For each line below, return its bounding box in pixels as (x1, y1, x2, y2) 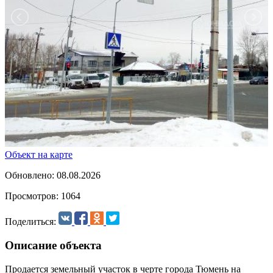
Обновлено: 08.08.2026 (5, 170, 101, 181)
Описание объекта (5, 239, 102, 252)
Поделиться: (5, 216, 56, 227)
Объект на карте (5, 149, 73, 160)
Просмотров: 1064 (5, 191, 80, 202)
